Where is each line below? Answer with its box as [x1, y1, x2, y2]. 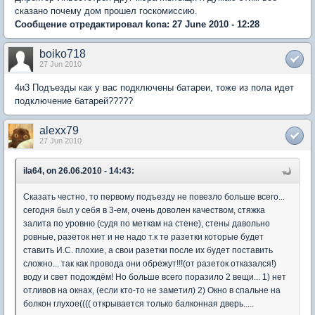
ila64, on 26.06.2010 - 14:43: [23, 166, 134, 176]
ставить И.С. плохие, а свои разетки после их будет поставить [23, 245, 273, 255]
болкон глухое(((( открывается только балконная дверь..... [23, 299, 254, 309]
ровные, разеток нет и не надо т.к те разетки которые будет [23, 232, 264, 242]
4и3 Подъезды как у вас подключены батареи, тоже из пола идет [15, 82, 294, 93]
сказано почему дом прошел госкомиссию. [15, 6, 198, 16]
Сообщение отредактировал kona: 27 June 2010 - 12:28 [15, 19, 259, 30]
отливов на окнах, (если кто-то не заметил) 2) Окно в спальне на [23, 285, 281, 295]
